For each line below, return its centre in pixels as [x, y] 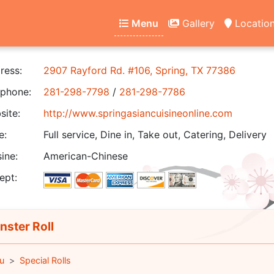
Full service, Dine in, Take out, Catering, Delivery [155, 135]
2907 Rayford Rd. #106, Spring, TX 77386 [139, 70]
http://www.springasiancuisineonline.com [138, 113]
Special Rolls [45, 260]
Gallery [197, 23]
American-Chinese [86, 156]
